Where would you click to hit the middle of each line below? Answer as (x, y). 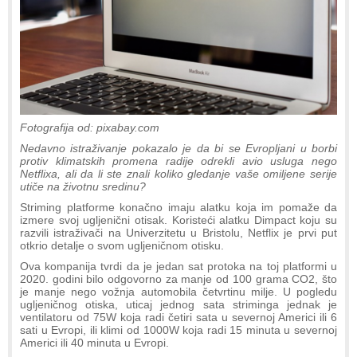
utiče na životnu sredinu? (83, 186)
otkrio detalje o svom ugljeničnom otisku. (122, 245)
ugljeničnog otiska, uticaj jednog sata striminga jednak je (178, 304)
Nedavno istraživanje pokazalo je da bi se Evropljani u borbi (178, 148)
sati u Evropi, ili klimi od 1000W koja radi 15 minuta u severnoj (178, 330)
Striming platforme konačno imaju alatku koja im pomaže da (178, 207)
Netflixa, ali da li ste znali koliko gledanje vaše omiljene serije (178, 173)
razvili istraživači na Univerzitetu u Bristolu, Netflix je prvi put (178, 232)
